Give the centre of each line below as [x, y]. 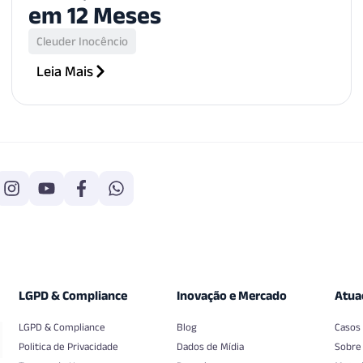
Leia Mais [65, 71]
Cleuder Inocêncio [82, 41]
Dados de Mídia [211, 346]
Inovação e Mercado [232, 295]
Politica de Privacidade [68, 346]
